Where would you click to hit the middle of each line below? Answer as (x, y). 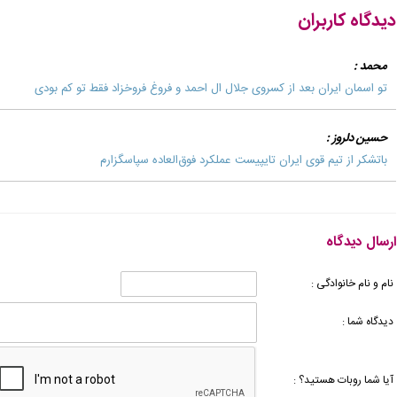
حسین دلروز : (356, 138)
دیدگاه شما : (367, 322)
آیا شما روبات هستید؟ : (343, 381)
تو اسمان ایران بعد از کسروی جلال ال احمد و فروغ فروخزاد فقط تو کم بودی (210, 88)
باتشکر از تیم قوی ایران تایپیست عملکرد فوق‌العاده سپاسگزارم (243, 160)
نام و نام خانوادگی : (352, 284)
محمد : (370, 66)
